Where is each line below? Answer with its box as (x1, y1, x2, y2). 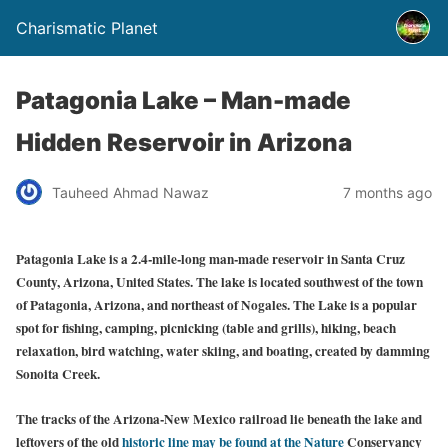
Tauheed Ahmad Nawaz (52, 183, 209, 201)
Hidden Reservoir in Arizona (16, 128, 352, 157)
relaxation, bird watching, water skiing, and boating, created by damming (16, 341, 430, 362)
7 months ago (343, 183, 432, 201)
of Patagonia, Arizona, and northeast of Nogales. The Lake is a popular (16, 295, 417, 316)
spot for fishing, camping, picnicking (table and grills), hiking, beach (16, 318, 396, 339)
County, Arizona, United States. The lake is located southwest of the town (16, 272, 423, 293)
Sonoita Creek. (16, 364, 100, 385)
